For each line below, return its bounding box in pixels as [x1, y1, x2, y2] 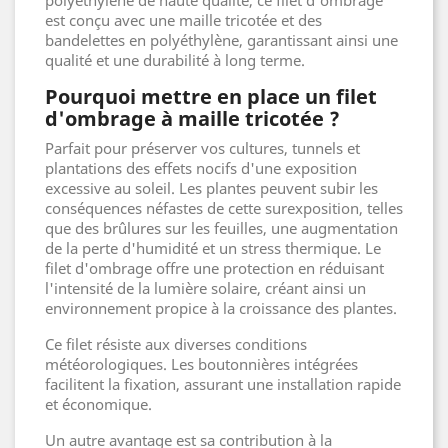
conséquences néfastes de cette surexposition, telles [45, 197, 403, 218]
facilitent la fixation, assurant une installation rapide [45, 373, 401, 394]
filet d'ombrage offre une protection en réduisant [45, 257, 384, 278]
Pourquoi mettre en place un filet [45, 82, 377, 110]
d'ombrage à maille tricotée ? [45, 104, 340, 132]
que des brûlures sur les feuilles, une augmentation [45, 217, 398, 238]
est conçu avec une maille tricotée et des [45, 9, 322, 30]
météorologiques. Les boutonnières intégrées [45, 353, 358, 374]
